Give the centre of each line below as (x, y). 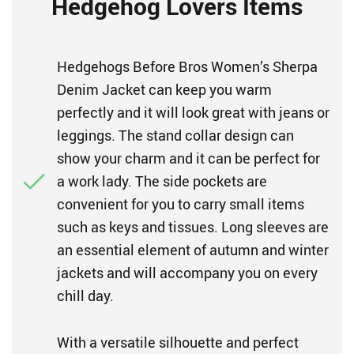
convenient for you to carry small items (181, 204)
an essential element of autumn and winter (193, 250)
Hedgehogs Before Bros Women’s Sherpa (187, 66)
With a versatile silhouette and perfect (178, 342)
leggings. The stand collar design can (175, 135)
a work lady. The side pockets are (162, 181)
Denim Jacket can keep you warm (164, 89)
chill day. (85, 296)
